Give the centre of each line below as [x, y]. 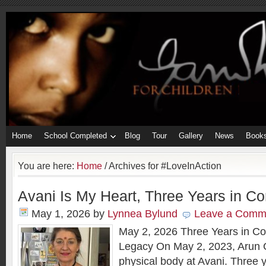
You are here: [47, 166]
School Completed [75, 136]
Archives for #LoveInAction [164, 166]
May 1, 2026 [61, 214]
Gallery [191, 136]
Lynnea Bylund [142, 214]
